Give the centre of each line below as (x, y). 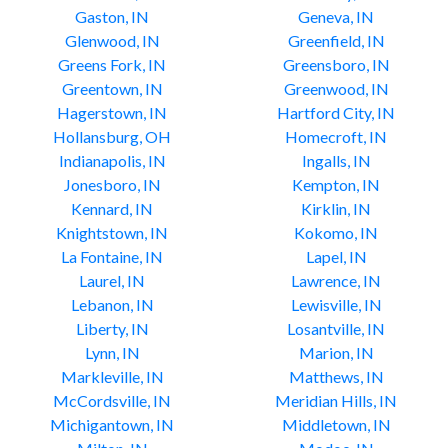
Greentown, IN (112, 88)
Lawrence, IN (336, 280)
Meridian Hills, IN (336, 400)
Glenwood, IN (112, 40)
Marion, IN (336, 352)
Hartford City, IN (336, 112)
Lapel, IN (336, 256)
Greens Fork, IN (112, 64)
